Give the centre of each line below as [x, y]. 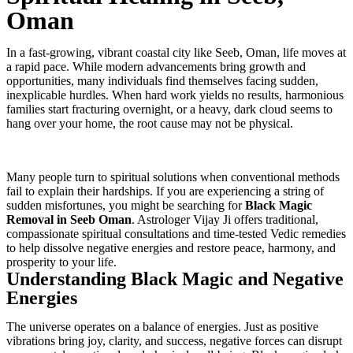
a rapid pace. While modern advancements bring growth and [156, 66]
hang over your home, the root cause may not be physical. [150, 123]
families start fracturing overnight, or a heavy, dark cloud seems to [169, 109]
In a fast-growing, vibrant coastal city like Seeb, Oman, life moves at [176, 52]
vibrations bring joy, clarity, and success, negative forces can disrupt [174, 340]
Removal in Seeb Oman [69, 219]
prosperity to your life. [61, 262]
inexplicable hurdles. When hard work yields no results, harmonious [175, 95]
